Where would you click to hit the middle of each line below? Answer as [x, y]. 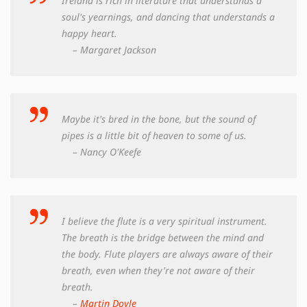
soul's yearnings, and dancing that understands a [168, 16]
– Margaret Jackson [109, 49]
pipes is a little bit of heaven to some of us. [154, 135]
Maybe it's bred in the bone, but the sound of [159, 119]
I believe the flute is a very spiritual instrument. [164, 221]
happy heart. [89, 33]
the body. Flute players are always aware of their [167, 254]
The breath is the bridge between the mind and [163, 237]
